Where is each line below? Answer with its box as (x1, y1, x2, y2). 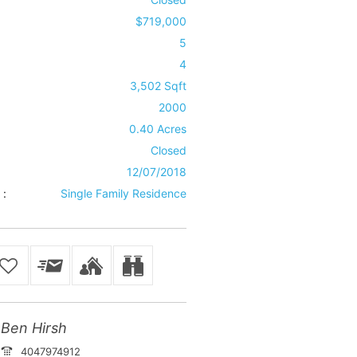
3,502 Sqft (129, 79, 186, 92)
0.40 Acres (128, 122, 186, 135)
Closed (150, 143, 186, 157)
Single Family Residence (60, 186, 186, 200)
